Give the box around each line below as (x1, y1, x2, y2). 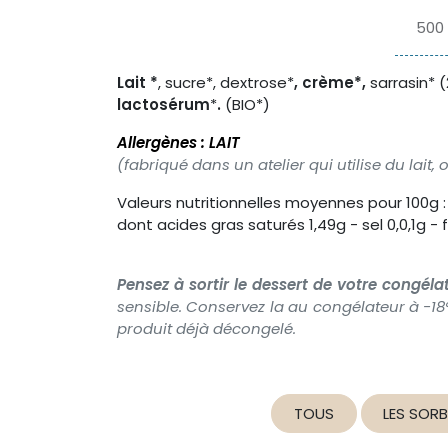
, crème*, (294, 72, 370, 94)
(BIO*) (225, 94, 270, 116)
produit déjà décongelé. (117, 318, 296, 340)
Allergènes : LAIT (117, 132, 240, 154)
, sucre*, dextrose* (158, 72, 294, 94)
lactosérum (117, 94, 210, 116)
